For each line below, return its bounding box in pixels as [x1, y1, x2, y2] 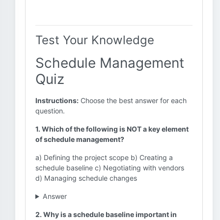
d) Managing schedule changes [35, 174, 137, 182]
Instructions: [35, 96, 79, 105]
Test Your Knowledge [35, 33, 154, 47]
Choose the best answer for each [79, 96, 187, 105]
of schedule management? [35, 135, 124, 143]
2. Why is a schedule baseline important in [35, 210, 177, 219]
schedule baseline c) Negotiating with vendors [35, 164, 184, 172]
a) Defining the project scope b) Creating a [35, 153, 173, 162]
